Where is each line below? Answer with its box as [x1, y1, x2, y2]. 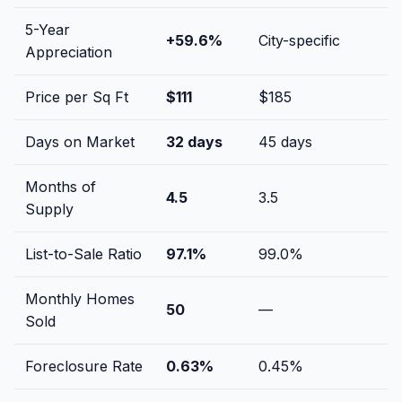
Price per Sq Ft [25, 87, 128, 106]
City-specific [258, 31, 340, 49]
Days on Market [25, 132, 135, 151]
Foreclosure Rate [25, 356, 143, 375]
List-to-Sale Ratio [25, 244, 142, 263]
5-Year [25, 20, 70, 39]
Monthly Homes [25, 289, 135, 308]
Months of [25, 177, 96, 196]
